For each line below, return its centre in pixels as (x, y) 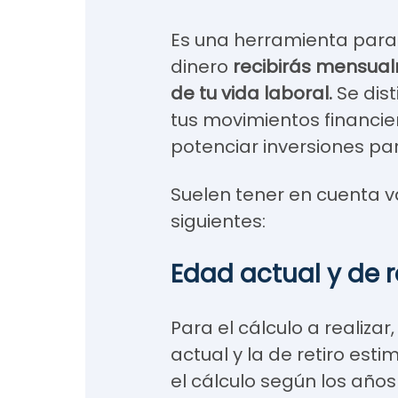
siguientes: (218, 221)
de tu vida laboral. (254, 93)
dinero (202, 67)
